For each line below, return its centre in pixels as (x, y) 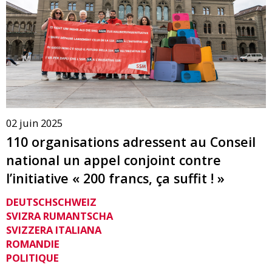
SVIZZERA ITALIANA (54, 230)
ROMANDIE (33, 244)
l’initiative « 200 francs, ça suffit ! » (115, 178)
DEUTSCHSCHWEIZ (51, 202)
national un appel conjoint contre (114, 160)
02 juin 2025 (34, 123)
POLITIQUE (32, 258)
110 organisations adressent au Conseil (131, 141)
